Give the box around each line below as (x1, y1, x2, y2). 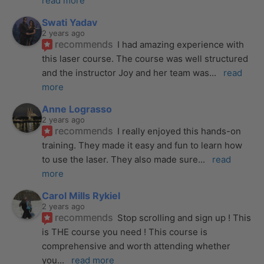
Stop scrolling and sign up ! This (117, 212, 252, 223)
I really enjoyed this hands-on (117, 125, 242, 137)
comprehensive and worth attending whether (42, 240, 231, 252)
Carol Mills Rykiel (42, 189, 121, 202)
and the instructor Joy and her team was (42, 67, 210, 78)
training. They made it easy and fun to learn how (42, 139, 243, 151)
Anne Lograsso (42, 103, 113, 115)
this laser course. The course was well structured (42, 52, 249, 64)
